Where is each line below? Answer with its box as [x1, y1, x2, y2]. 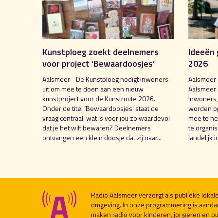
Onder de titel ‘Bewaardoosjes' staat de [42, 103, 159, 113]
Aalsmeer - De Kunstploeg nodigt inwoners [42, 73, 168, 84]
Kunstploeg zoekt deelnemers [42, 45, 159, 58]
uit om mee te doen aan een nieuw [42, 83, 144, 94]
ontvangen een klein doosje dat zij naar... [42, 132, 162, 143]
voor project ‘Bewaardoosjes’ [42, 56, 155, 70]
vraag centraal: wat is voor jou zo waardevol [42, 112, 170, 123]
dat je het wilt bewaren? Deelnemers [42, 122, 151, 133]
